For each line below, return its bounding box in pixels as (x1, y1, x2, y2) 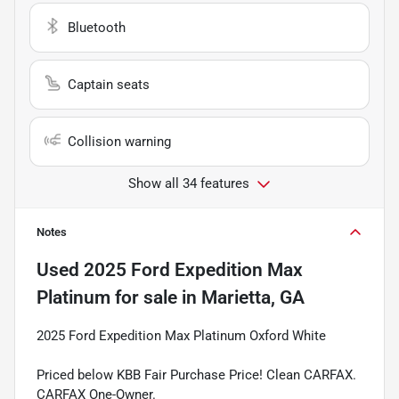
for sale (110, 286, 177, 308)
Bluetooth (68, 19, 126, 36)
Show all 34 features (128, 175, 249, 191)
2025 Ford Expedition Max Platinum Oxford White (37, 327, 326, 344)
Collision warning (68, 133, 171, 150)
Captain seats (68, 76, 150, 93)
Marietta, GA (201, 286, 305, 308)
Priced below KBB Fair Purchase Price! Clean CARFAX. (37, 366, 356, 383)
